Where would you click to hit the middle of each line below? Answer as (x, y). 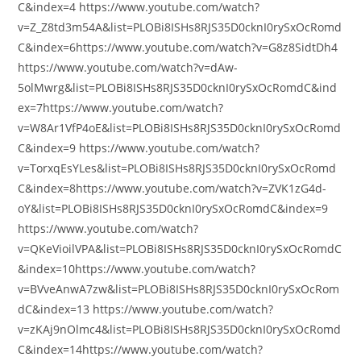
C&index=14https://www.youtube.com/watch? (141, 349)
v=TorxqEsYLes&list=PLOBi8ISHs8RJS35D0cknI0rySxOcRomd (177, 168)
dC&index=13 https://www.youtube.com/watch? (146, 309)
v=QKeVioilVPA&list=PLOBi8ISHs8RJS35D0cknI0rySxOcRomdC (180, 249)
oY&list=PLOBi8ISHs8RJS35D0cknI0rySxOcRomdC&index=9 (173, 208)
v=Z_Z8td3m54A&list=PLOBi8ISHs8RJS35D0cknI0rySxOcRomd (180, 27)
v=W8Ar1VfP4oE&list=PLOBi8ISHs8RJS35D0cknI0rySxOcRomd (180, 128)
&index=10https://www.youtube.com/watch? (137, 269)
